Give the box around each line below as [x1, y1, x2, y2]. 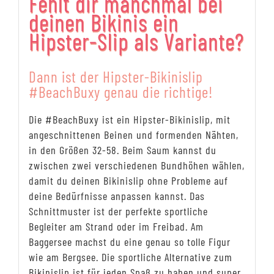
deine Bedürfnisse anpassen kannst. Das [28, 188, 205, 202]
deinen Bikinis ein [28, 7, 179, 36]
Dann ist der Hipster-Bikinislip [28, 67, 203, 86]
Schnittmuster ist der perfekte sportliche [28, 204, 208, 218]
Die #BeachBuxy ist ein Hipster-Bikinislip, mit [28, 112, 231, 126]
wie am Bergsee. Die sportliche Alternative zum [28, 250, 232, 264]
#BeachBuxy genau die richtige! [28, 82, 213, 101]
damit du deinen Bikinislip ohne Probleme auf [28, 173, 228, 187]
